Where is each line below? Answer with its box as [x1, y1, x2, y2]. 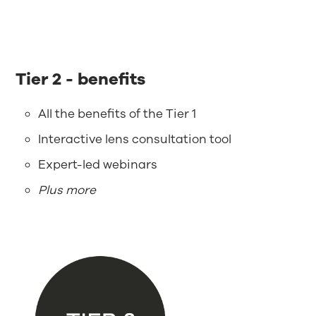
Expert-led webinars [38, 157, 158, 174]
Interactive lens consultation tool [38, 131, 232, 148]
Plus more [38, 182, 97, 199]
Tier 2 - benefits [16, 68, 146, 91]
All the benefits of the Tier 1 [38, 106, 197, 123]
